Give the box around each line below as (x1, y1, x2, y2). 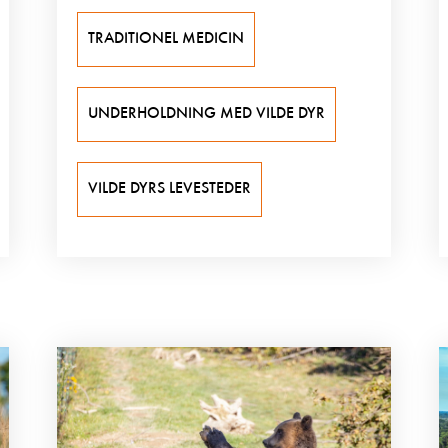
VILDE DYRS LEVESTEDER (87, 181, 251, 198)
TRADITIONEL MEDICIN (87, 31, 244, 48)
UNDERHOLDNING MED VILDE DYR (87, 106, 325, 123)
